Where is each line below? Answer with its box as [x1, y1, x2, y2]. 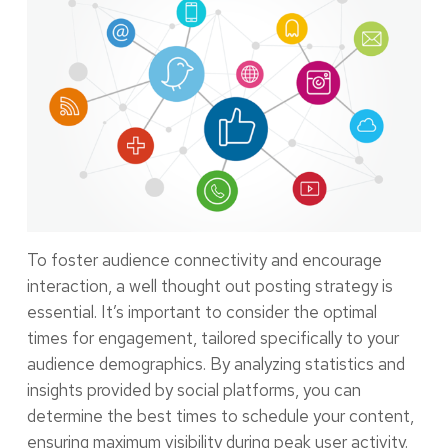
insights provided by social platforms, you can [26, 378, 361, 401]
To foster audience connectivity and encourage [26, 248, 382, 271]
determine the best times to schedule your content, [26, 404, 414, 427]
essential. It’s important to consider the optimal [26, 300, 377, 323]
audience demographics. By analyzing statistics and [26, 352, 405, 375]
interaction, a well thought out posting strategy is [26, 274, 393, 297]
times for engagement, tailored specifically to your [26, 326, 399, 349]
